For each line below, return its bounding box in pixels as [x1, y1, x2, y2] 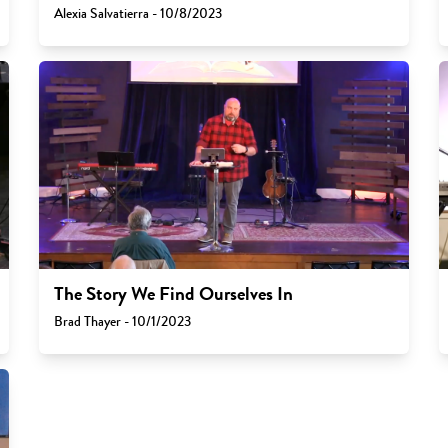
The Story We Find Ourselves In [53, 279, 293, 308]
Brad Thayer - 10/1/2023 [53, 310, 191, 332]
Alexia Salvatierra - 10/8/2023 [53, 2, 222, 24]
